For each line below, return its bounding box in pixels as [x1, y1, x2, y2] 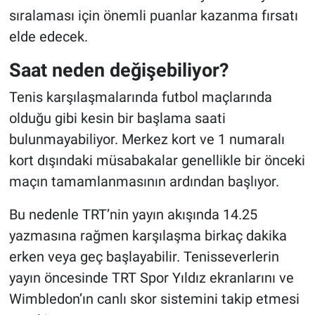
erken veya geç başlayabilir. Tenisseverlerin [8, 248, 279, 266]
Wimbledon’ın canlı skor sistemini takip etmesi [8, 290, 300, 308]
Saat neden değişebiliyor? [8, 58, 229, 81]
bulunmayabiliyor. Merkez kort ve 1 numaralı [8, 131, 285, 148]
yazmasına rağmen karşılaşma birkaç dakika [8, 227, 287, 245]
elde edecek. [8, 27, 88, 45]
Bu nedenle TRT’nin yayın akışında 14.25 [8, 206, 257, 224]
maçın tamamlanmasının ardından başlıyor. [8, 173, 279, 191]
